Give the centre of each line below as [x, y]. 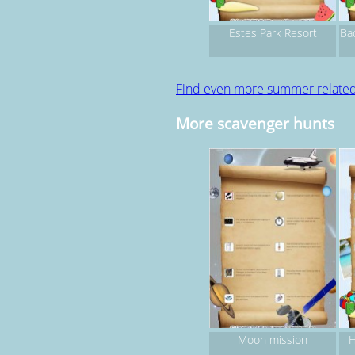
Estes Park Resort [273, 33]
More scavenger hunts [255, 124]
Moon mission [273, 339]
